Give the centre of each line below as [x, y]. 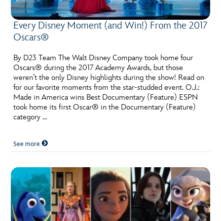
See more [28, 144]
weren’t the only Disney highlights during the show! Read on [109, 77]
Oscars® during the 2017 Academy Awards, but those [98, 68]
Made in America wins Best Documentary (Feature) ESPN [106, 97]
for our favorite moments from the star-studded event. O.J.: [107, 87]
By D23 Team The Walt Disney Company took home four [103, 58]
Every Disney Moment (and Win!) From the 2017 [110, 25]
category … [30, 117]
